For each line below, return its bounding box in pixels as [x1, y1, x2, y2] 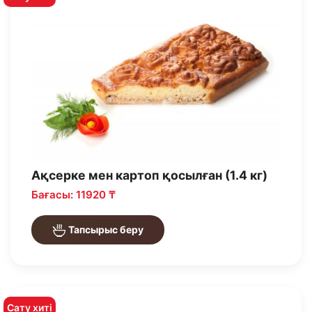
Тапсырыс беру [66, 224, 143, 236]
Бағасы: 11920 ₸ [31, 188, 116, 202]
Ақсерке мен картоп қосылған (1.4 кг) [31, 168, 267, 183]
